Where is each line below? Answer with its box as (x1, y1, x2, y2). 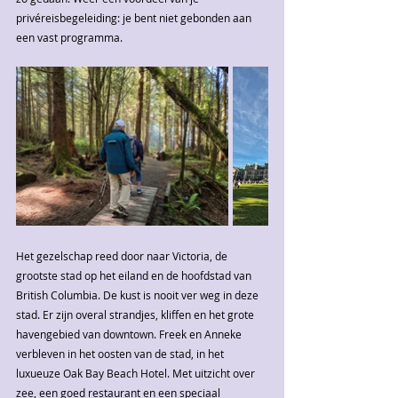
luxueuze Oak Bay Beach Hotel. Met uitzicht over (16, 365, 258, 380)
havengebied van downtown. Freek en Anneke (16, 326, 244, 341)
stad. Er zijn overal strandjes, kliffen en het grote (16, 306, 257, 322)
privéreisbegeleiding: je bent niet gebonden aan (16, 10, 254, 25)
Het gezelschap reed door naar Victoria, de (16, 248, 230, 263)
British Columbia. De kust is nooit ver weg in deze (16, 287, 261, 302)
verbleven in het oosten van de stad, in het (16, 346, 227, 361)
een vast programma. (16, 29, 123, 44)
